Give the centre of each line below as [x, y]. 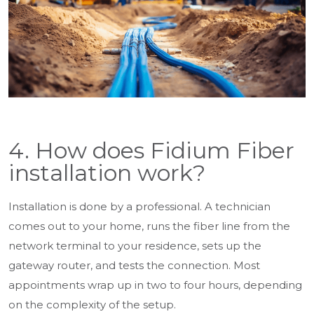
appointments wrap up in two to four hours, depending [155, 285]
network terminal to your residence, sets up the [135, 246]
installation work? [107, 173]
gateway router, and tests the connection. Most [134, 266]
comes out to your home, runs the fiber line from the [149, 226]
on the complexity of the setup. [94, 305]
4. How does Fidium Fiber [151, 151]
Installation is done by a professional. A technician [139, 207]
